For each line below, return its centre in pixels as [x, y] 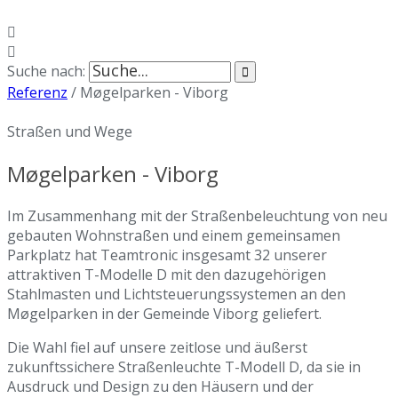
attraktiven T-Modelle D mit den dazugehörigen [167, 274]
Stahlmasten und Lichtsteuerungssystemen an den [176, 294]
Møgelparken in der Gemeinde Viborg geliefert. [164, 313]
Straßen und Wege [70, 131]
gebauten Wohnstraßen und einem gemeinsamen [174, 235]
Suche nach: [46, 71]
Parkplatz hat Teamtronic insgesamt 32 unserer [167, 255]
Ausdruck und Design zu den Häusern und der [160, 386]
